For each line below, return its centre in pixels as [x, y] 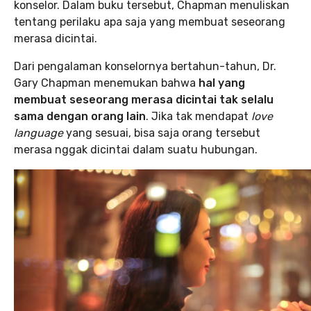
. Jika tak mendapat [197, 116]
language [39, 133]
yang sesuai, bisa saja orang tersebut [162, 133]
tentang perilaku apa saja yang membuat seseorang [150, 22]
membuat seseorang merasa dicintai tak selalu [144, 100]
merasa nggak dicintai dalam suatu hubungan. [136, 150]
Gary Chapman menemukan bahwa [105, 83]
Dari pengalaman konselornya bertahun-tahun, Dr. [145, 66]
